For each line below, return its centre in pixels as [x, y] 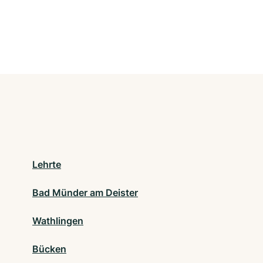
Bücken [49, 249]
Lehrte [47, 165]
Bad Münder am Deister [85, 193]
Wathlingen [58, 221]
